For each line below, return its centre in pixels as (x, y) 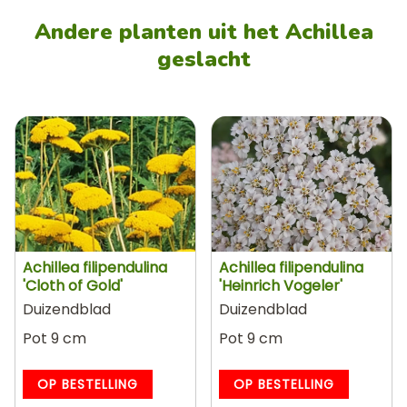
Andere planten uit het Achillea (203, 32)
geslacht (203, 59)
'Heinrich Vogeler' (281, 285)
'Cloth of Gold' (73, 285)
